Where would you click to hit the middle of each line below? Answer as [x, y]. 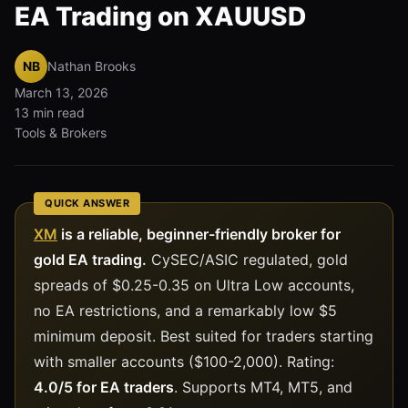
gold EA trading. [90, 259]
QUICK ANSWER [87, 203]
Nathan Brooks [92, 66]
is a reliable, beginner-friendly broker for [199, 234]
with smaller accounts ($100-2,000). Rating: [184, 361]
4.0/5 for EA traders [104, 387]
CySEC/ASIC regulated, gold [247, 259]
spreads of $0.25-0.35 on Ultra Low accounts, [194, 285]
